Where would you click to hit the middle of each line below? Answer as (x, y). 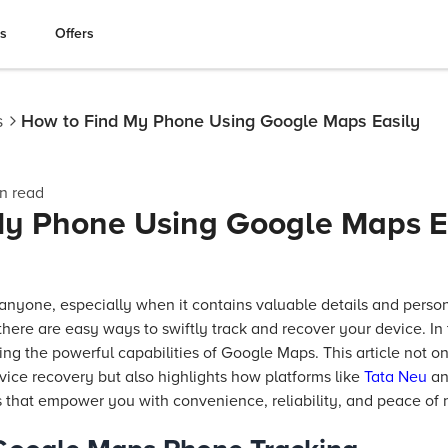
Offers (74, 33)
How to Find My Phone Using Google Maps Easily (220, 121)
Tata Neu (395, 377)
